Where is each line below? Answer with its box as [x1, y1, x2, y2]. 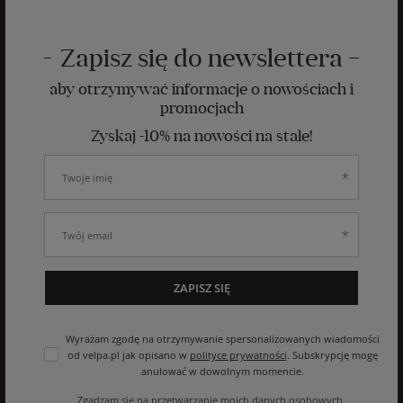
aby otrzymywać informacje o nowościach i [49, 79, 354, 100]
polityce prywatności [189, 348, 287, 363]
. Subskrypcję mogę [286, 348, 378, 363]
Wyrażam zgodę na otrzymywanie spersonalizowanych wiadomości [65, 332, 380, 346]
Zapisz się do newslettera [60, 43, 343, 74]
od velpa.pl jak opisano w [67, 348, 190, 363]
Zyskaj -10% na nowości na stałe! [90, 126, 313, 147]
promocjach [159, 98, 244, 119]
